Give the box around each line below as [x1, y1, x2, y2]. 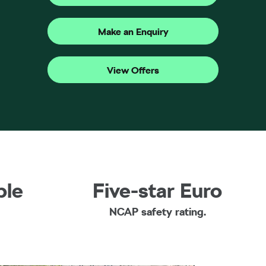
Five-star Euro [93, 178, 222, 202]
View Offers [107, 64, 159, 76]
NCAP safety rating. [109, 205, 206, 218]
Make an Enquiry [97, 26, 169, 37]
